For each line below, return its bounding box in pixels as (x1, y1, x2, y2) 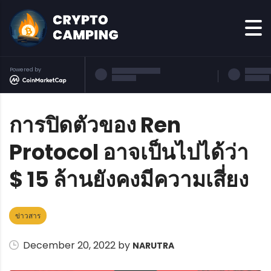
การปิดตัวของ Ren (9, 109, 181, 140)
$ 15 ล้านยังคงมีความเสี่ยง (9, 164, 249, 194)
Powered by (10, 65, 41, 73)
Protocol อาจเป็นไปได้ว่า (9, 137, 249, 167)
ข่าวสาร (15, 210, 41, 221)
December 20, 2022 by (21, 238, 132, 252)
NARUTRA (132, 239, 174, 252)
